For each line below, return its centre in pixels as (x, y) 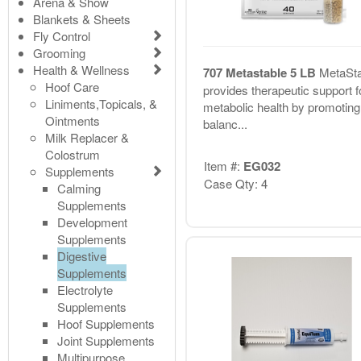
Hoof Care (72, 86)
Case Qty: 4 (235, 184)
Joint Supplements (106, 340)
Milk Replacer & (87, 137)
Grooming (59, 52)
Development (92, 222)
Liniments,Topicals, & (101, 103)
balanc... (225, 123)
